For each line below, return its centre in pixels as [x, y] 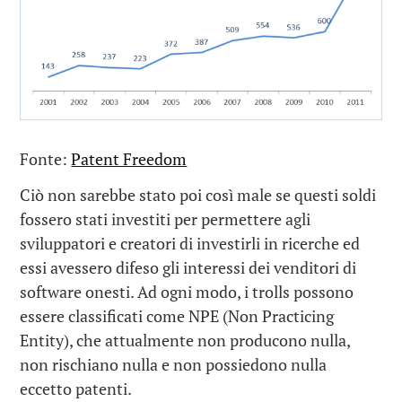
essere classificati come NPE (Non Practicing [177, 316]
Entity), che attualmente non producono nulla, [185, 341]
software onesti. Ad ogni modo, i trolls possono [187, 292]
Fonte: [46, 158]
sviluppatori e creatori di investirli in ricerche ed [190, 244]
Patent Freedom [129, 158]
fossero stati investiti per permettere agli [166, 219]
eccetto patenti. [76, 389]
